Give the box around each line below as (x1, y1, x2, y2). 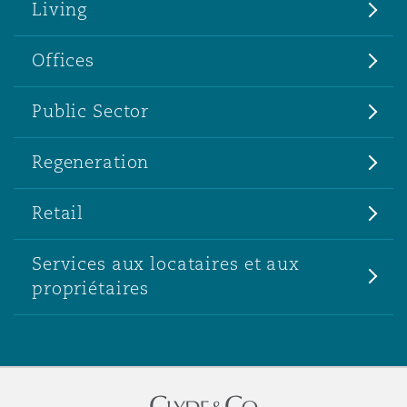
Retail (32, 202, 84, 223)
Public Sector (32, 100, 150, 122)
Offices (32, 49, 95, 71)
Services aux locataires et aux (32, 253, 300, 274)
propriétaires (32, 277, 150, 299)
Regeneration (32, 151, 150, 173)
